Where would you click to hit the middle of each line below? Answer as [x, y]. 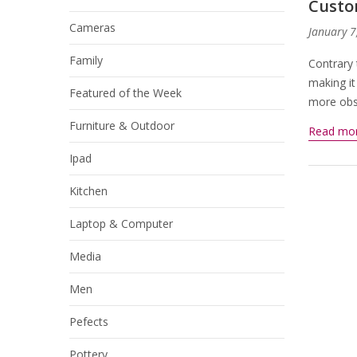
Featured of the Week [126, 93]
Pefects [89, 322]
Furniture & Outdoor [122, 126]
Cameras [92, 27]
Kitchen [88, 191]
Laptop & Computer [121, 224]
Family [86, 60]
